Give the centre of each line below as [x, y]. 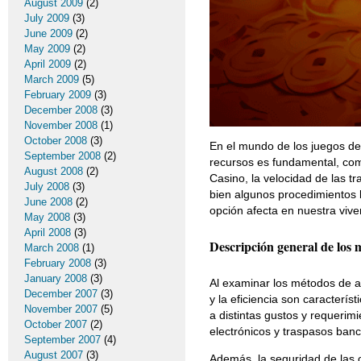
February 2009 [58, 95]
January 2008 [56, 278]
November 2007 [61, 309]
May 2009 [47, 49]
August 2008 [54, 171]
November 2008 [61, 125]
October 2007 [56, 324]
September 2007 [62, 340]
